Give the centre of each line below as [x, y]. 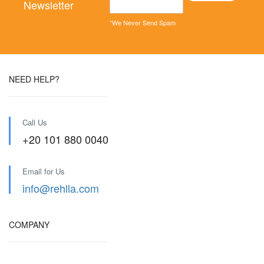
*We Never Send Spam [143, 22]
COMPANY [29, 225]
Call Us [35, 122]
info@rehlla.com [61, 188]
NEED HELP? [34, 79]
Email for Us [44, 171]
